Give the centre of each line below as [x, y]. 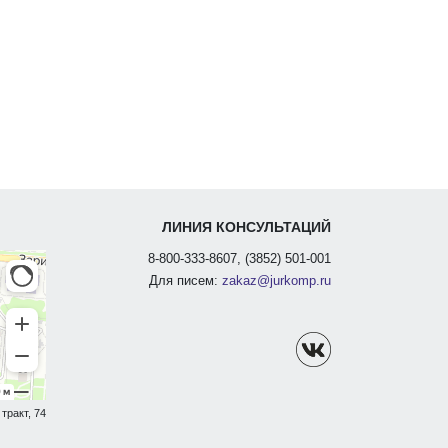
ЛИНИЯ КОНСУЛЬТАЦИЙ [246, 227]
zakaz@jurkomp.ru [276, 280]
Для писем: [185, 280]
